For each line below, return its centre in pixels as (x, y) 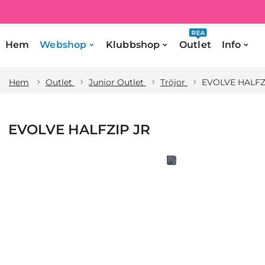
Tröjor (174, 82)
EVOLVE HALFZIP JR (79, 130)
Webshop (63, 45)
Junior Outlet (117, 82)
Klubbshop (133, 45)
